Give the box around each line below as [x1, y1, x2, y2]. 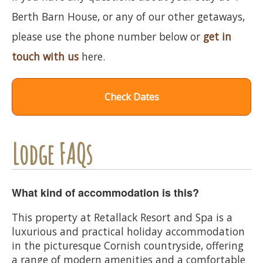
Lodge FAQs [12, 136, 92, 171]
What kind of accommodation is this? [12, 184, 199, 200]
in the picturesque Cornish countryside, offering [12, 238, 244, 252]
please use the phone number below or [12, 29, 203, 43]
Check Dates [104, 90, 159, 103]
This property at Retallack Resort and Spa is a [12, 210, 232, 224]
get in [203, 29, 231, 43]
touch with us [12, 49, 79, 63]
